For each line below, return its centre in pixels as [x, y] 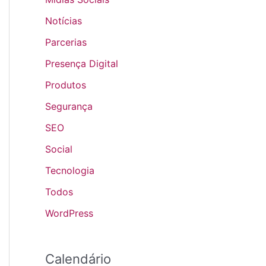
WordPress [69, 213]
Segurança [69, 107]
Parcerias [66, 42]
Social [59, 149]
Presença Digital [82, 64]
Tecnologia [70, 171]
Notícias [64, 21]
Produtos [66, 85]
